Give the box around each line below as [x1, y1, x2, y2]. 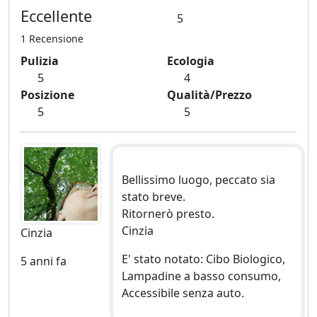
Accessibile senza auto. [121, 285, 244, 301]
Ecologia [167, 53, 214, 69]
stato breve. [121, 189, 185, 205]
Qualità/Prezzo [167, 87, 252, 103]
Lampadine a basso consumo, [121, 268, 281, 284]
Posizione [21, 87, 74, 103]
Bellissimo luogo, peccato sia [121, 172, 275, 188]
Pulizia [21, 53, 59, 69]
